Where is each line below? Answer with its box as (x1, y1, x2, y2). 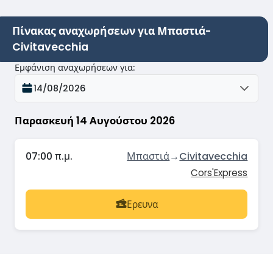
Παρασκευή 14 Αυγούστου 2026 (15, 113, 175, 128)
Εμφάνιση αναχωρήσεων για (15, 61, 133, 74)
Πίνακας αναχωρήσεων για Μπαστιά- (12, 24, 211, 39)
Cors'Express (191, 166, 248, 180)
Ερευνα (126, 197, 158, 211)
